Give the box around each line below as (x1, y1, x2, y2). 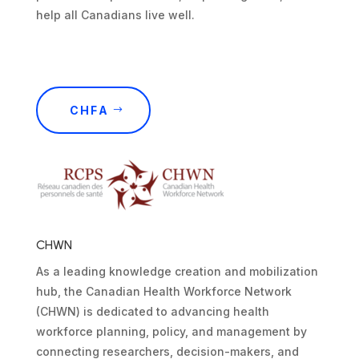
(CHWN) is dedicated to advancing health (35, 304, 269, 318)
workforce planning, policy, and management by (35, 324, 307, 338)
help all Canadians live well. (35, 7, 195, 22)
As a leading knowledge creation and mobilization (35, 264, 318, 278)
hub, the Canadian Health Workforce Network (35, 284, 292, 298)
